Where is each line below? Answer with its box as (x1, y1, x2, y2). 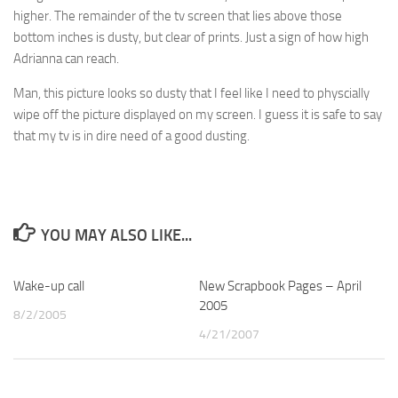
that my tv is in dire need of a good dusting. (13, 128, 250, 144)
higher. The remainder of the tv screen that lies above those (13, 8, 342, 24)
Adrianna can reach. (13, 51, 119, 67)
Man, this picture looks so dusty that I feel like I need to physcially (13, 85, 370, 101)
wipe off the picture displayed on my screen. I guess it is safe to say (13, 107, 382, 123)
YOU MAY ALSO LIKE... (40, 226, 192, 245)
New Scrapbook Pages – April (199, 278, 362, 294)
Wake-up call (13, 278, 84, 294)
